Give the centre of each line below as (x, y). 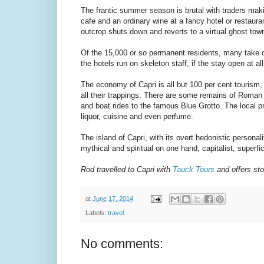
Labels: (97, 212)
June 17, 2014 (113, 198)
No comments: (122, 243)
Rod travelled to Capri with (127, 170)
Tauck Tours (194, 170)
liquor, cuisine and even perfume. (137, 117)
